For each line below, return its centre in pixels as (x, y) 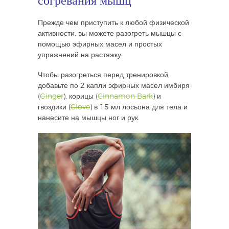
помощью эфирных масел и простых (100, 44)
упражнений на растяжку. (80, 55)
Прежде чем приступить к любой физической (113, 23)
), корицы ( (81, 96)
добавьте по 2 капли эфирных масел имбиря (114, 86)
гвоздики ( (54, 107)
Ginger (52, 96)
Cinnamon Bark (125, 96)
